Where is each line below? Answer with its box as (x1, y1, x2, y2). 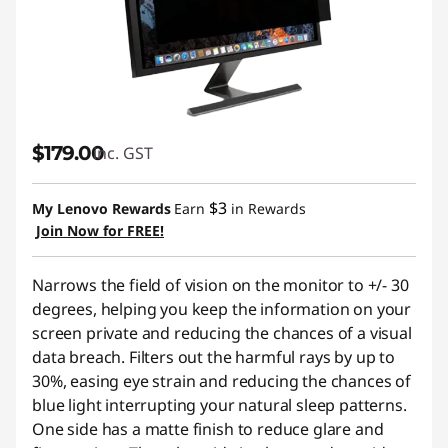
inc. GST (93, 142, 153, 164)
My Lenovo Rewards (32, 199, 171, 218)
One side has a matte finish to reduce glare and (32, 418, 384, 440)
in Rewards (227, 199, 306, 218)
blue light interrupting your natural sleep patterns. (32, 394, 407, 416)
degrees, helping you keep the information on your (32, 298, 412, 320)
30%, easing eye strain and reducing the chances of (32, 370, 411, 392)
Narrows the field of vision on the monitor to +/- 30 (32, 274, 409, 296)
